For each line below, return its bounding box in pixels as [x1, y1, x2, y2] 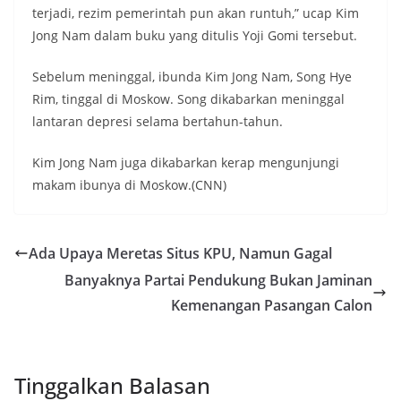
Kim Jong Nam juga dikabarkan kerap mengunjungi [32, 154, 339, 172]
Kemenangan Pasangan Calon [171, 295, 372, 316]
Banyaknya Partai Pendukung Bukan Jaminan [64, 270, 372, 291]
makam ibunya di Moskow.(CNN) [32, 176, 226, 194]
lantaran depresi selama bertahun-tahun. [32, 113, 283, 131]
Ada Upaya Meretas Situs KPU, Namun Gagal [29, 243, 332, 264]
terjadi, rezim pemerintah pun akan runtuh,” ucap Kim [32, 4, 359, 22]
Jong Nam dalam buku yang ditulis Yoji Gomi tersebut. [32, 27, 357, 45]
